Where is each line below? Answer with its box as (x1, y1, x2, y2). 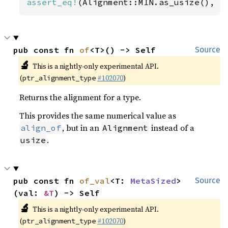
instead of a (149, 122, 195, 133)
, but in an (62, 122, 102, 133)
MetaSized (130, 176, 177, 186)
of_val (79, 176, 110, 186)
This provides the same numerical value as (19, 110, 177, 121)
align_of (20, 123, 62, 133)
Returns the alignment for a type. (19, 92, 141, 103)
